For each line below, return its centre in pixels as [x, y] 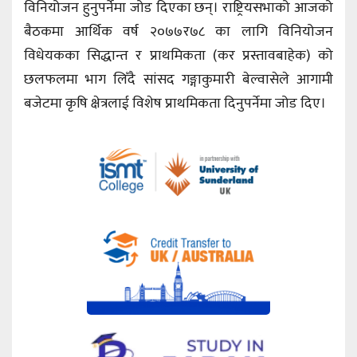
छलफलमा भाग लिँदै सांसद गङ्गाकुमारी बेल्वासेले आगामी [178, 79]
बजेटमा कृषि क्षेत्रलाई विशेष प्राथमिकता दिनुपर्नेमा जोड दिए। [175, 103]
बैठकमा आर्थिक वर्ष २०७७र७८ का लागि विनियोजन [178, 31]
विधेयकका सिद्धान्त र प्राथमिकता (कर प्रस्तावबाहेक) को [178, 55]
